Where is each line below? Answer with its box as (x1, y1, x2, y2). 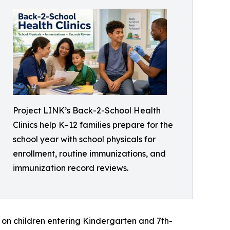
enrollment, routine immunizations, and (13, 148, 166, 159)
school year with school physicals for (13, 134, 156, 144)
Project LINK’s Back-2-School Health (13, 105, 161, 116)
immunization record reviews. (13, 163, 128, 173)
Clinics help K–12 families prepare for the (13, 120, 173, 130)
